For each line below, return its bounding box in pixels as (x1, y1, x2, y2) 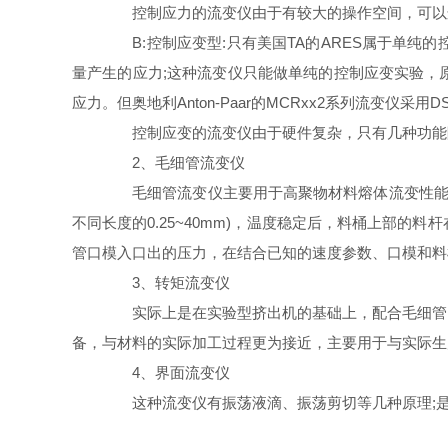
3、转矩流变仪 (102, 274, 230, 291)
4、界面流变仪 (102, 364, 230, 381)
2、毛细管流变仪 (102, 154, 245, 171)
